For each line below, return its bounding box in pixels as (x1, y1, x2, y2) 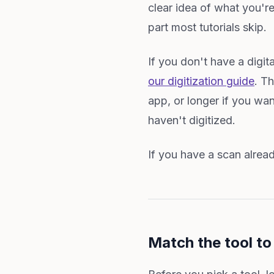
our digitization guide (148, 75, 254, 87)
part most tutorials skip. (148, 21, 267, 34)
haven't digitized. (148, 114, 235, 127)
